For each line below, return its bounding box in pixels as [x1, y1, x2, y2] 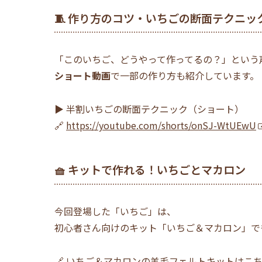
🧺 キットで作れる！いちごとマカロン [54, 161, 246, 178]
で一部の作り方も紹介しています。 [111, 68, 259, 83]
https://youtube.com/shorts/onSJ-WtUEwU [66, 118, 256, 133]
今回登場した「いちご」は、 [54, 204, 176, 218]
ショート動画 [54, 68, 111, 83]
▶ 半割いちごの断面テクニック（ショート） [54, 102, 244, 116]
